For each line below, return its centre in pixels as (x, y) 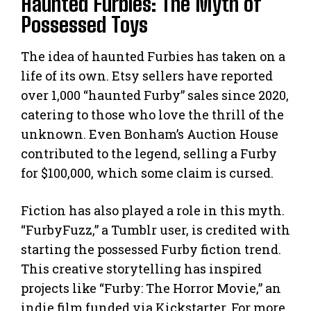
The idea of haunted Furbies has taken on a (153, 57)
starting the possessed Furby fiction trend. (151, 250)
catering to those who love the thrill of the (152, 115)
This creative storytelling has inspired (141, 269)
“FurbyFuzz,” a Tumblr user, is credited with (155, 230)
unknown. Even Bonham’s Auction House (150, 134)
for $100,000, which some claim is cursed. (147, 173)
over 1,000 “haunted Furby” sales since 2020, (155, 95)
